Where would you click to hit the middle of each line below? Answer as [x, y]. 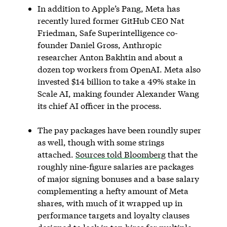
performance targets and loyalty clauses [113, 215]
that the [181, 154]
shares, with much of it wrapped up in [110, 203]
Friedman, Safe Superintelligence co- [107, 32]
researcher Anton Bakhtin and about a [110, 57]
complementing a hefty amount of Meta [113, 191]
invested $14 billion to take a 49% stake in [116, 81]
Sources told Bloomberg [120, 154]
